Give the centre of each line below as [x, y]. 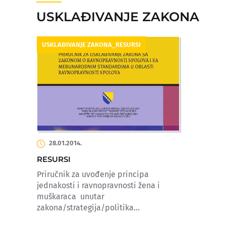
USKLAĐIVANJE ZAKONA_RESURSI [91, 44]
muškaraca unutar [71, 197]
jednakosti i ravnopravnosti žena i [98, 186]
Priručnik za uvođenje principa [93, 175]
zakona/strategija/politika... [88, 208]
